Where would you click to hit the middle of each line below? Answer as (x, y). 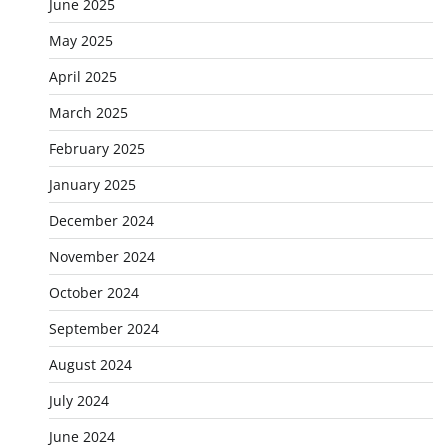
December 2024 (101, 220)
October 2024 (93, 292)
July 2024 (78, 400)
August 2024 (90, 364)
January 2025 (92, 184)
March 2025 (88, 112)
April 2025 (82, 76)
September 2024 (103, 328)
